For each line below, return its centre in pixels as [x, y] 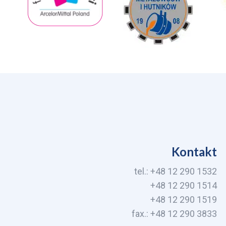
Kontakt [194, 152]
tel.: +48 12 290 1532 [176, 172]
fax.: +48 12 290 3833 [174, 214]
